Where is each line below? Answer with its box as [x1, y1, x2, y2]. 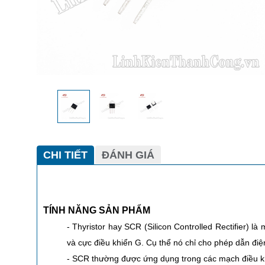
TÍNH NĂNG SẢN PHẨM [43, 205, 150, 215]
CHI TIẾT [43, 148, 88, 161]
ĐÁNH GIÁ [102, 148, 154, 161]
